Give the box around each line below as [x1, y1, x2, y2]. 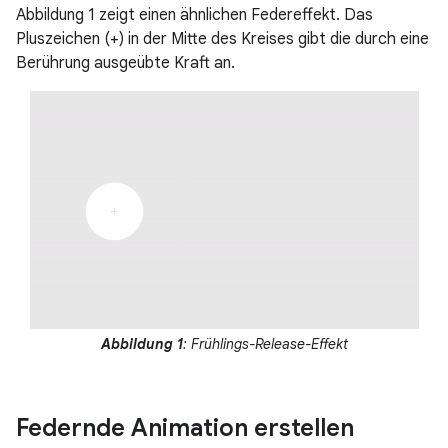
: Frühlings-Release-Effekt [182, 335, 348, 353]
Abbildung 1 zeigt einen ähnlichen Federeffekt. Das [16, 5, 373, 25]
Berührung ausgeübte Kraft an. [16, 53, 235, 73]
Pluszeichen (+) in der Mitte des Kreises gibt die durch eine [16, 29, 429, 49]
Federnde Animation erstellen [16, 413, 354, 443]
